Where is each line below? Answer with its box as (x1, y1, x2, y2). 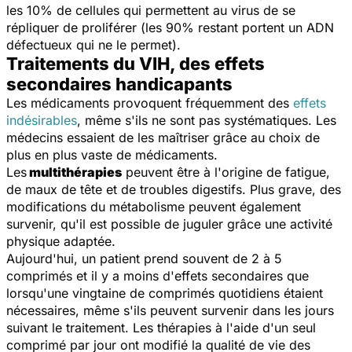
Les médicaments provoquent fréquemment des (6, 95, 293, 112)
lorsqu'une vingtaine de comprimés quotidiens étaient (6, 285, 323, 302)
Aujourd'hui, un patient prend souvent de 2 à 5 (6, 251, 282, 267)
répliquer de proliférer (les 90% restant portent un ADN (6, 20, 334, 36)
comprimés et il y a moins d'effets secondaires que (6, 268, 309, 284)
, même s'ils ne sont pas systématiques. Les (77, 112, 336, 129)
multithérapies (27, 164, 122, 181)
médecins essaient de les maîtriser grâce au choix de (6, 130, 320, 146)
